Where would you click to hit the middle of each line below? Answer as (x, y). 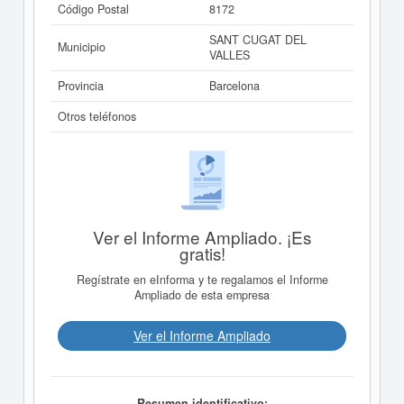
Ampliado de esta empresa (202, 295)
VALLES (230, 55)
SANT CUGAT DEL (258, 40)
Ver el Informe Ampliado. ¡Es (202, 236)
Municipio (82, 47)
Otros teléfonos (97, 116)
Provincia (81, 86)
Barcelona (234, 86)
